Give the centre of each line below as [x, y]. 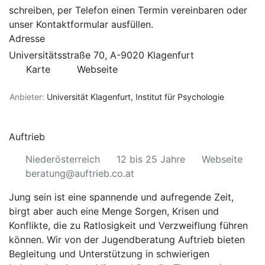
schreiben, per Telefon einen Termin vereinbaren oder [128, 10]
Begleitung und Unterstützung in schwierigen [109, 254]
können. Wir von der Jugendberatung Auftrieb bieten [127, 240]
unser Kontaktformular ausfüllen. [81, 24]
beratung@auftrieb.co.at [80, 173]
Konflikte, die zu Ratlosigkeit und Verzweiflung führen [128, 225]
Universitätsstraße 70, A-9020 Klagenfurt [101, 55]
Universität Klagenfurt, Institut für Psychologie [137, 97]
